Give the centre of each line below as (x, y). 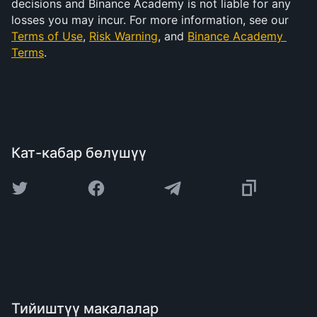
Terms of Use (47, 36)
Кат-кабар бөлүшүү (79, 153)
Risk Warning (123, 36)
